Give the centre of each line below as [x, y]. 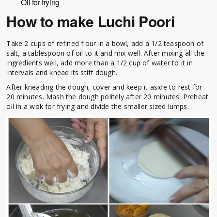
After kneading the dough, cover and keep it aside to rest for [104, 87]
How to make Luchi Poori [91, 21]
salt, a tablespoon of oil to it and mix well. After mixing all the [106, 53]
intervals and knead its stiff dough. [62, 73]
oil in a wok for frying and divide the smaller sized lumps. [98, 107]
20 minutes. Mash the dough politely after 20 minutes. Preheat [108, 97]
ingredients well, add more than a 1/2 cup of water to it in [100, 63]
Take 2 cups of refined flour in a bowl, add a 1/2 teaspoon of [105, 44]
